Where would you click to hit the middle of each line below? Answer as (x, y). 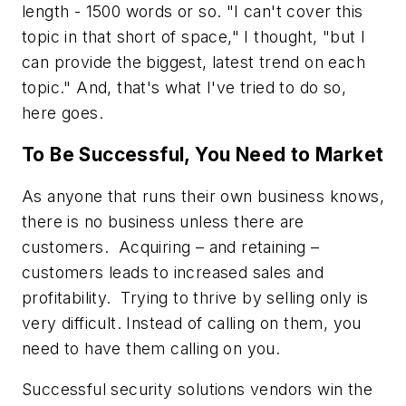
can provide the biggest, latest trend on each (193, 63)
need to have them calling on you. (151, 348)
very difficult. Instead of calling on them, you (192, 323)
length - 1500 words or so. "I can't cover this (193, 12)
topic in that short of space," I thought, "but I (194, 37)
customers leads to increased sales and (173, 272)
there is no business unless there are (163, 221)
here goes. (63, 113)
